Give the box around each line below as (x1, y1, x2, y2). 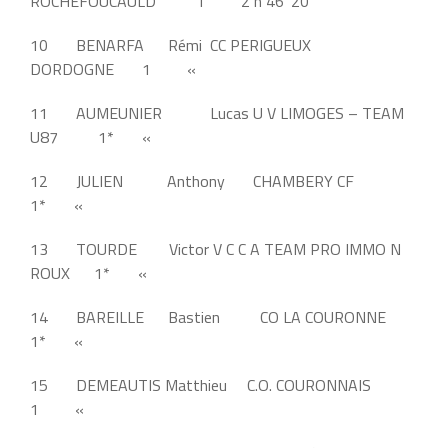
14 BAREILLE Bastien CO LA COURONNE (30, 304, 386, 329)
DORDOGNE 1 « (30, 56, 200, 81)
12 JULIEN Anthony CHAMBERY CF (30, 168, 382, 193)
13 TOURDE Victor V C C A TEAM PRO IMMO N (30, 236, 401, 261)
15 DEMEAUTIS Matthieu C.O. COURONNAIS (30, 372, 411, 397)
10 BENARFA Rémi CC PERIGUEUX (30, 32, 311, 57)
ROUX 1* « (30, 260, 151, 285)
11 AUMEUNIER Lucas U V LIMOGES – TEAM (30, 100, 404, 125)
